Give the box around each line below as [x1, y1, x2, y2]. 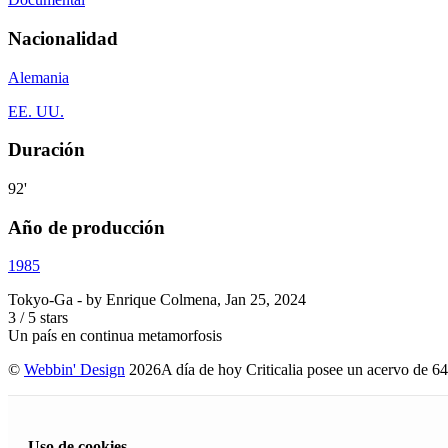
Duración [8, 139, 85, 161]
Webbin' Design [24, 361, 125, 379]
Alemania [8, 68, 69, 86]
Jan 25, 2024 [225, 291, 306, 309]
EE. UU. [8, 102, 64, 120]
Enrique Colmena [106, 291, 217, 309]
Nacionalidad [8, 27, 118, 49]
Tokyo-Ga [8, 291, 73, 309]
